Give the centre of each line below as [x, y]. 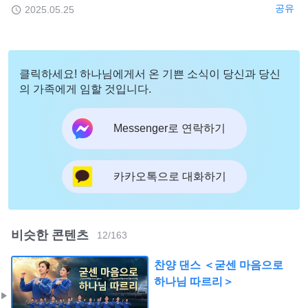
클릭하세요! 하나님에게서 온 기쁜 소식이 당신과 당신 [150, 74]
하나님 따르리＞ [194, 281]
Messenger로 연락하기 [169, 129]
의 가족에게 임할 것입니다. [85, 89]
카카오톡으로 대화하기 [169, 177]
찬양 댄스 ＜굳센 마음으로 [219, 265]
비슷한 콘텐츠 [50, 235]
